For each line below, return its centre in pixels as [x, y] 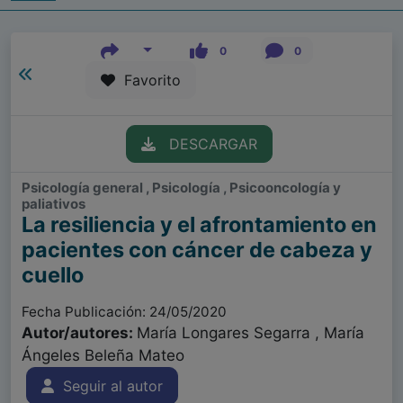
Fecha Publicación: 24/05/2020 [124, 312]
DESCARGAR [206, 144]
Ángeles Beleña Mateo [103, 356]
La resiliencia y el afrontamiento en [199, 225]
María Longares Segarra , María [251, 333]
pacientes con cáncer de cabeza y [197, 250]
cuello [53, 275]
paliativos [54, 204]
